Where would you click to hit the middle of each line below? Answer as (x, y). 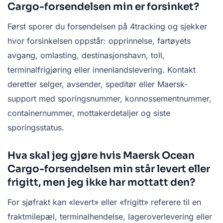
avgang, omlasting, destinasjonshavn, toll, (86, 56)
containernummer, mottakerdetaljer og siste (89, 113)
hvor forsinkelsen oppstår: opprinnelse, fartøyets (99, 41)
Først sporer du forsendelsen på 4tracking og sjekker (107, 27)
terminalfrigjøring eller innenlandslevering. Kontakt (102, 70)
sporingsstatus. (36, 128)
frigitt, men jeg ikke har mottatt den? (101, 183)
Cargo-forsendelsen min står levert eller (109, 169)
